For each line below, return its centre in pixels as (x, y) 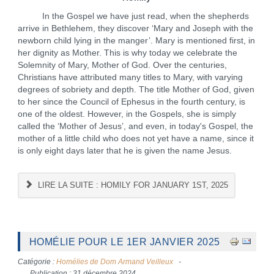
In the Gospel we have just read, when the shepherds (133, 16)
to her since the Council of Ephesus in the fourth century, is (131, 102)
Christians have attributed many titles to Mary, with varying (130, 77)
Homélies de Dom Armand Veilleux (114, 262)
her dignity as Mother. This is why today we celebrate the (127, 53)
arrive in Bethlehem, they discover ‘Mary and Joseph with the (135, 28)
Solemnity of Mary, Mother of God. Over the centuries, (122, 65)
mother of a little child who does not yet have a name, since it (135, 139)
